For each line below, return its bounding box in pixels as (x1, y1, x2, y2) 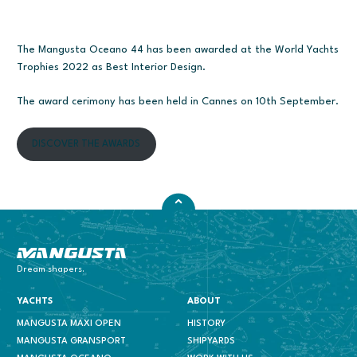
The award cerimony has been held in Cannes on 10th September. (17, 96, 339, 108)
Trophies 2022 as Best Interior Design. (17, 61, 206, 73)
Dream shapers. (17, 265, 85, 274)
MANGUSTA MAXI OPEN (17, 319, 122, 328)
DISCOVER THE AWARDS (32, 139, 141, 149)
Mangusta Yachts (17, 251, 100, 262)
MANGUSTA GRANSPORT (17, 336, 127, 346)
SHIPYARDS (186, 336, 235, 346)
